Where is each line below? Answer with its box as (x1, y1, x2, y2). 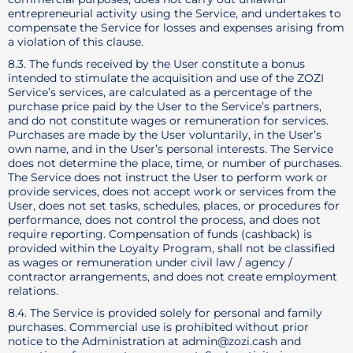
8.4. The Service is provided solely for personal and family (8, 306, 322, 320)
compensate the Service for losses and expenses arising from (8, 20, 344, 35)
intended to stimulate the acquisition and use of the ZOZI (8, 71, 324, 85)
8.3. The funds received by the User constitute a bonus (8, 57, 305, 71)
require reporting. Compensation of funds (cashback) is (8, 227, 312, 241)
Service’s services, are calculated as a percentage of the (8, 85, 312, 99)
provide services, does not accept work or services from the (8, 184, 336, 199)
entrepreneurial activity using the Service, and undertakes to (8, 6, 341, 20)
